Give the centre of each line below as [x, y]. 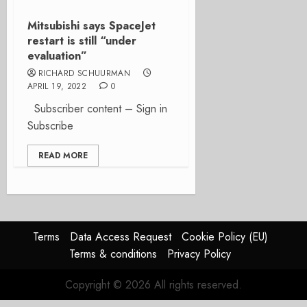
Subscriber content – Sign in [97, 109]
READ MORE [63, 156]
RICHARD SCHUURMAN [85, 73]
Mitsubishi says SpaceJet [91, 26]
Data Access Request [120, 237]
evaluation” [57, 56]
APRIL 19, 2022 [57, 86]
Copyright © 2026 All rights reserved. [153, 285]
